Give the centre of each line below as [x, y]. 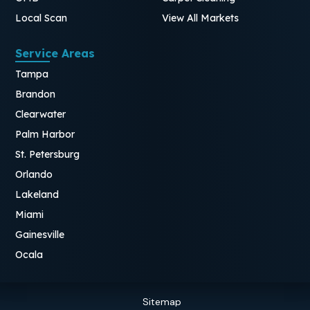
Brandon [36, 94]
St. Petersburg [48, 154]
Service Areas [55, 53]
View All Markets [200, 18]
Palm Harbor [45, 134]
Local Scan [42, 18]
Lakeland [37, 194]
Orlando [34, 174]
